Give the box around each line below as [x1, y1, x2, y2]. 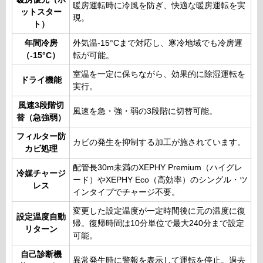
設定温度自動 [16, 213, 66, 222]
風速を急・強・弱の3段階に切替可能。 [73, 107, 217, 116]
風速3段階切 [18, 101, 64, 110]
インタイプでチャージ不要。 [73, 188, 180, 197]
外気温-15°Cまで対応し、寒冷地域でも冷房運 [73, 39, 242, 48]
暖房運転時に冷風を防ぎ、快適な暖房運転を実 [73, 1, 245, 11]
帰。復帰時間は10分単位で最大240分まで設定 [73, 219, 244, 228]
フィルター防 [16, 132, 66, 141]
